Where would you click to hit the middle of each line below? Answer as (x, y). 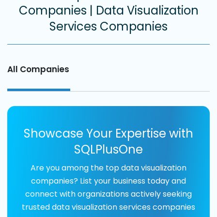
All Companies (38, 69)
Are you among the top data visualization (108, 168)
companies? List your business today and (108, 181)
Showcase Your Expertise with (108, 133)
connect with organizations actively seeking (108, 194)
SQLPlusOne (108, 149)
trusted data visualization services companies (108, 207)
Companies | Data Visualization (108, 10)
